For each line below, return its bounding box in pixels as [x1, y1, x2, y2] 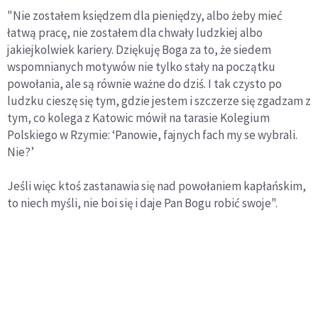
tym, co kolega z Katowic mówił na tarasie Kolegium [7, 110, 270, 126]
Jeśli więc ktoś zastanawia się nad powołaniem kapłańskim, [7, 178, 306, 194]
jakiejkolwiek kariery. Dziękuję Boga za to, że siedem [7, 42, 271, 58]
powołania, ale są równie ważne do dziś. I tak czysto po [7, 76, 282, 92]
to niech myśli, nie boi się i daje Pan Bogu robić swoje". [7, 195, 278, 212]
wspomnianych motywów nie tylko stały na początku [7, 59, 275, 75]
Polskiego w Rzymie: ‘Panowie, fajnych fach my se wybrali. [7, 127, 297, 143]
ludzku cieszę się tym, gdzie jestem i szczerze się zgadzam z [7, 93, 311, 109]
